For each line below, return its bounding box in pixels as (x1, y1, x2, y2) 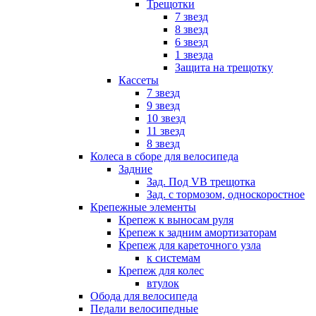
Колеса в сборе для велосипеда (90, 150, 238, 162)
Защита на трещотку (175, 61, 273, 73)
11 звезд (147, 124, 185, 137)
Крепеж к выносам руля (119, 213, 233, 226)
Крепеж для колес (119, 264, 204, 276)
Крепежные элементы (90, 200, 196, 213)
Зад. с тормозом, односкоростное (147, 188, 305, 200)
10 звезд (147, 111, 186, 124)
